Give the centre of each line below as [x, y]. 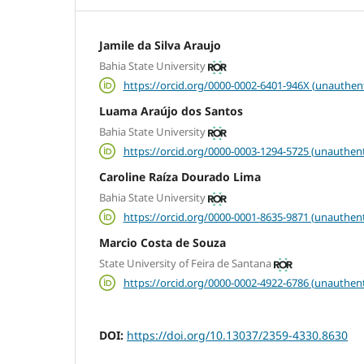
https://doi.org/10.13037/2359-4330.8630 [237, 335]
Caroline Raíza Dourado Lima [180, 176]
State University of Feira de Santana [185, 264]
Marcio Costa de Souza [162, 242]
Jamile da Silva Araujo [160, 45]
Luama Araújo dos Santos [171, 110]
